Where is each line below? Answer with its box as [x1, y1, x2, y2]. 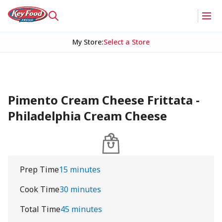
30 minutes [59, 184, 101, 195]
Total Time [20, 204, 60, 215]
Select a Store [103, 37, 150, 47]
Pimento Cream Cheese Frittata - [8, 92, 200, 108]
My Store [72, 37, 102, 47]
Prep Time [20, 164, 59, 175]
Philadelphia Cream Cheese [8, 108, 167, 124]
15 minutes [59, 164, 101, 175]
